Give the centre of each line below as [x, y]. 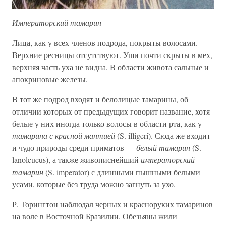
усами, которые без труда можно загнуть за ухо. [94, 184]
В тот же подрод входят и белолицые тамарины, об [100, 99]
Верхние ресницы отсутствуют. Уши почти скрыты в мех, [112, 55]
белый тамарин [163, 148]
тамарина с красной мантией [64, 136]
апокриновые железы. [50, 79]
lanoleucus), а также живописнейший [76, 160]
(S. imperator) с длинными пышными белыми [122, 172]
